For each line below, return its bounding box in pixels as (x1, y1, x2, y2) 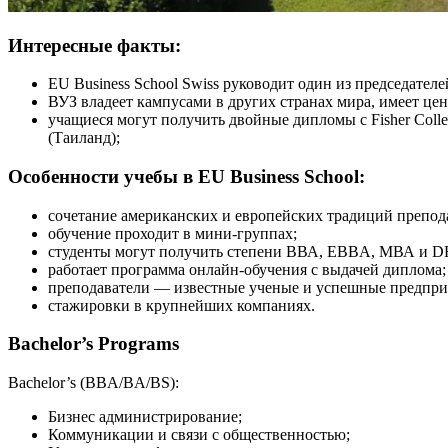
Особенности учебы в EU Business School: (8, 165, 365, 187)
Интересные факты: (8, 34, 181, 56)
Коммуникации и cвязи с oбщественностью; (48, 426, 350, 444)
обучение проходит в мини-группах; (48, 224, 297, 242)
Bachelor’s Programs (8, 333, 179, 355)
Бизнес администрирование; (48, 408, 242, 426)
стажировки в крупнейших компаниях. (48, 296, 315, 314)
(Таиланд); (48, 129, 120, 147)
